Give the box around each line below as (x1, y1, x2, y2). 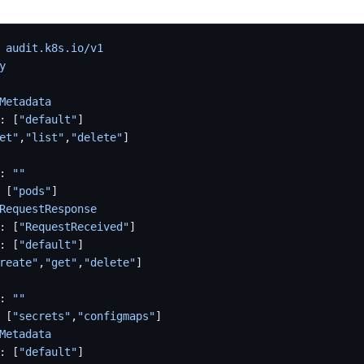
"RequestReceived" (19, 219, 129, 233)
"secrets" (12, 309, 71, 323)
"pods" (12, 184, 51, 197)
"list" (25, 130, 64, 144)
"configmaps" (77, 309, 155, 323)
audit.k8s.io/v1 (6, 41, 103, 54)
